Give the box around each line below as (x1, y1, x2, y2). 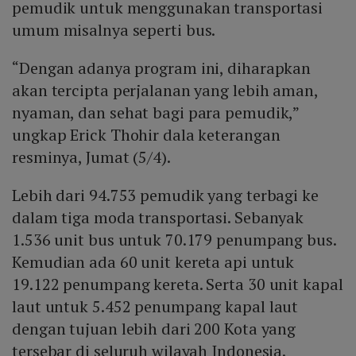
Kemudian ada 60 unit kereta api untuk (12, 251, 295, 273)
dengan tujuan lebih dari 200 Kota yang (12, 318, 296, 340)
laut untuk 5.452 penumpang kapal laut (12, 296, 299, 318)
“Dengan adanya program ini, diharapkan (12, 57, 311, 79)
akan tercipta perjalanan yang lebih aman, (12, 79, 318, 102)
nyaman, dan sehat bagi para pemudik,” (12, 102, 300, 124)
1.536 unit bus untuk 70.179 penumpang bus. (12, 229, 336, 251)
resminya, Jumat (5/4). (12, 146, 171, 168)
